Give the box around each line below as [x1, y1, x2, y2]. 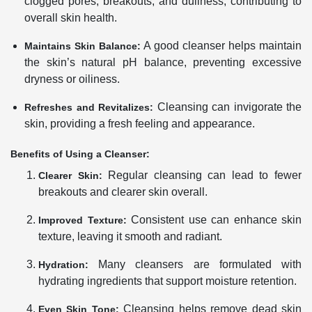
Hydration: [38, 258, 88, 270]
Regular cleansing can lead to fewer [102, 169, 302, 181]
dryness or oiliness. [24, 72, 120, 85]
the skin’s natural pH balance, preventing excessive [24, 56, 302, 68]
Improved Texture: [38, 214, 127, 226]
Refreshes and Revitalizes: [24, 101, 153, 113]
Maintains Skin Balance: [24, 40, 141, 52]
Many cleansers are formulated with [88, 258, 302, 270]
